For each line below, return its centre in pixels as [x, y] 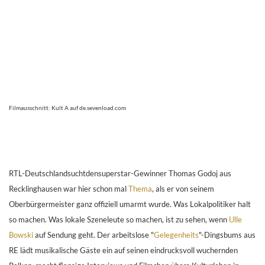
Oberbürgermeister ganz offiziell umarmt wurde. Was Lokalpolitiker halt [130, 204]
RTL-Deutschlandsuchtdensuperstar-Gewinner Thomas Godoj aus [120, 174]
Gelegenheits [176, 235]
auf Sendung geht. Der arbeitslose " [93, 235]
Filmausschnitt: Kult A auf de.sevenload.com [67, 108]
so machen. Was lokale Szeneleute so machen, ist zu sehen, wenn [119, 220]
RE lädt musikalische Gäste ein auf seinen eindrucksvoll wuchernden [123, 251]
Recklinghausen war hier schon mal [69, 189]
